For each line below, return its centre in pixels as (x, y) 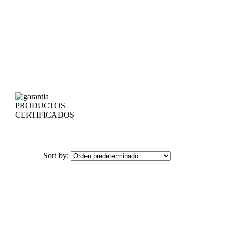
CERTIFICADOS (45, 115)
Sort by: (57, 155)
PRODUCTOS (40, 106)
